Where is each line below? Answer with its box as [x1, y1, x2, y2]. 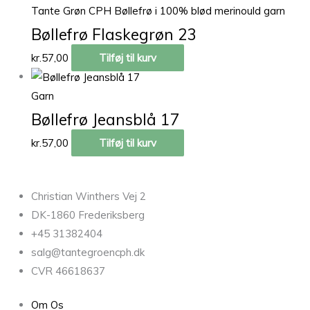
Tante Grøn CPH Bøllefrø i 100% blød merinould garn [31, 3, 285, 17]
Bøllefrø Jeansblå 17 [31, 109, 180, 130]
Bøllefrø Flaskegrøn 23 [31, 24, 197, 44]
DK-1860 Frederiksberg [31, 208, 145, 221]
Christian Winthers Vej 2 [31, 189, 146, 203]
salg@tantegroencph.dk [31, 245, 145, 259]
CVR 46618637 [31, 264, 105, 277]
